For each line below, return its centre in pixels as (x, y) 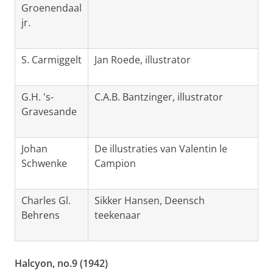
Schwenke (44, 164)
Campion (115, 164)
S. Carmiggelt (51, 60)
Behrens (41, 215)
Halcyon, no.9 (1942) (61, 264)
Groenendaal (51, 8)
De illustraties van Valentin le (161, 149)
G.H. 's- (37, 97)
